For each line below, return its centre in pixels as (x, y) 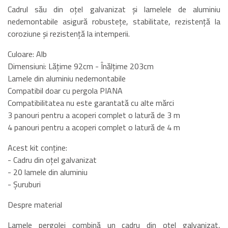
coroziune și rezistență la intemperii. (69, 33)
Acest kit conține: (37, 147)
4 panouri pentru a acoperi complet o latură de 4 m (94, 127)
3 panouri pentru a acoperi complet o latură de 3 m (94, 115)
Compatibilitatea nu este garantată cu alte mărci (91, 103)
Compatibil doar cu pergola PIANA (65, 90)
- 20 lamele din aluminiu (48, 172)
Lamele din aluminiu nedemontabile (67, 78)
